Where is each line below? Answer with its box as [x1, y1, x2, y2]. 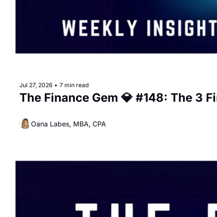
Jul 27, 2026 [19, 81, 52, 89]
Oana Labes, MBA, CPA [31, 119, 106, 128]
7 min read [60, 81, 89, 89]
